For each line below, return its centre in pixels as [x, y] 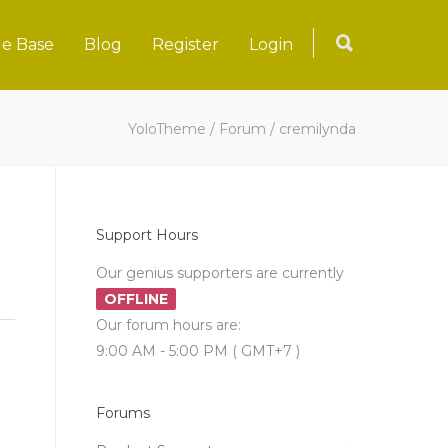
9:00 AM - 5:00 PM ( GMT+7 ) [198, 351]
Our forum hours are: [168, 325]
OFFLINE [136, 299]
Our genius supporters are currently [220, 273]
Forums [123, 413]
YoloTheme [167, 129]
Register [185, 44]
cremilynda [317, 129]
